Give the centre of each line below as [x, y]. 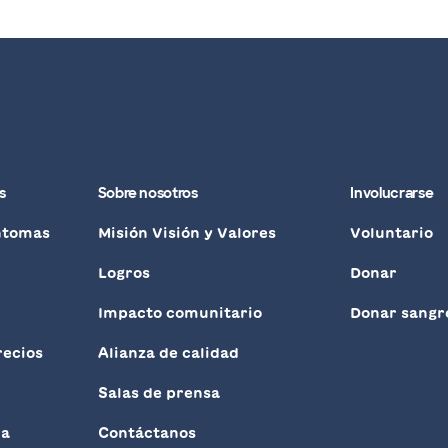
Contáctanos [146, 433]
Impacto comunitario [179, 313]
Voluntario [392, 233]
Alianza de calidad [168, 353]
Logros [123, 273]
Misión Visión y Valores [186, 233]
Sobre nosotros [147, 193]
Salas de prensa [158, 393]
